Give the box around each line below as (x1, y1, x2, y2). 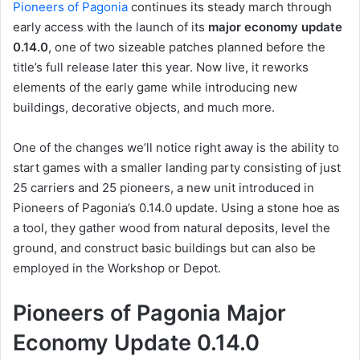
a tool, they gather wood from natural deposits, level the (13, 220, 330, 236)
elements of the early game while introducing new (13, 80, 297, 96)
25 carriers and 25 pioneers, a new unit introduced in (13, 180, 314, 196)
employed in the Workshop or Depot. (13, 260, 221, 276)
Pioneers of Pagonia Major (13, 300, 286, 327)
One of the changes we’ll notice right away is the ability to (13, 140, 339, 156)
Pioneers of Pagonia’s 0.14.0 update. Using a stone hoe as (13, 200, 340, 216)
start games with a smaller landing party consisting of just (13, 160, 341, 176)
